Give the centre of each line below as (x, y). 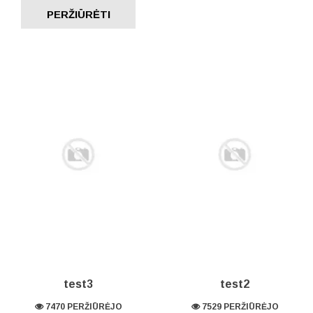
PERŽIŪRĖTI (78, 14)
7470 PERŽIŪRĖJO (82, 307)
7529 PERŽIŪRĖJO (239, 307)
